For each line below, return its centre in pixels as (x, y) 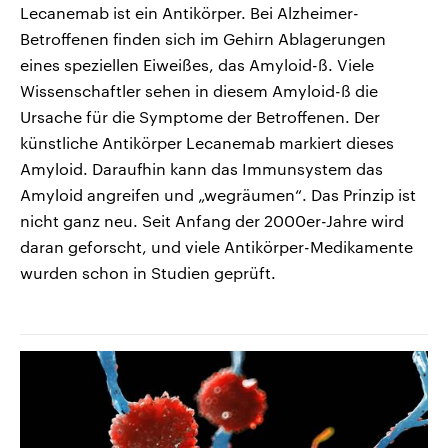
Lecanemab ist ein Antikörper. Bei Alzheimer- (189, 12)
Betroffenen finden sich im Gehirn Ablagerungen (203, 38)
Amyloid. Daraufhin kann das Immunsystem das (201, 168)
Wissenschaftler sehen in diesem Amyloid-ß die (199, 90)
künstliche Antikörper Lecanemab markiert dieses (207, 142)
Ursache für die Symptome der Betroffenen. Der (200, 116)
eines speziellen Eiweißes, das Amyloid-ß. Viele (197, 64)
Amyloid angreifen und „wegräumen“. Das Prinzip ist (218, 194)
